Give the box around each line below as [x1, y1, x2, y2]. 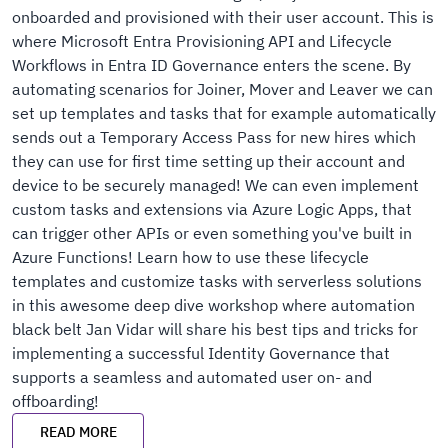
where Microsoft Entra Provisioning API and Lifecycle [12, 31, 392, 51]
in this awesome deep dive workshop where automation [12, 295, 415, 315]
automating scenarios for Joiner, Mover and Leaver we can [12, 79, 433, 99]
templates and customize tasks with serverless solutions [12, 271, 422, 291]
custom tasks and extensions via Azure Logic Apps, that [12, 199, 412, 219]
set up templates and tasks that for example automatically [12, 103, 436, 123]
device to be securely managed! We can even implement [12, 175, 419, 195]
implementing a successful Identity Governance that [12, 343, 390, 363]
